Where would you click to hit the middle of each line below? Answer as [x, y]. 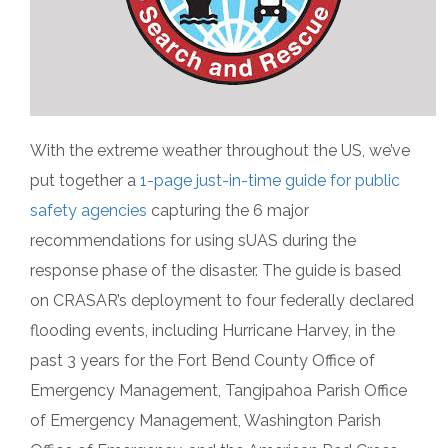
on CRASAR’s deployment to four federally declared [222, 300]
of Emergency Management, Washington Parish [205, 420]
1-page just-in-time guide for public [270, 180]
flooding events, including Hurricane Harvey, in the [212, 330]
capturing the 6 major [228, 210]
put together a [85, 180]
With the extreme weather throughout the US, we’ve [220, 150]
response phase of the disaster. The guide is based [215, 270]
